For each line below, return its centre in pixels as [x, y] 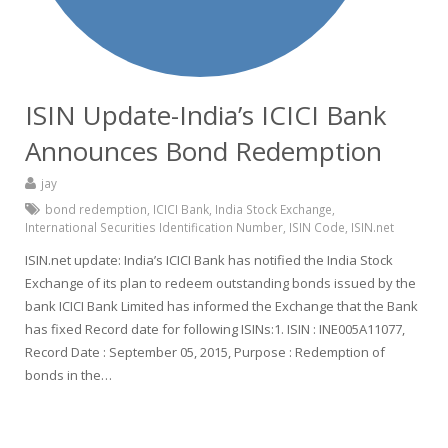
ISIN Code [317, 227]
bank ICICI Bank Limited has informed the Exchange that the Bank [221, 306]
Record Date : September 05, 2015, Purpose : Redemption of [205, 352]
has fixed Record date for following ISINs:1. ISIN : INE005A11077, [215, 329]
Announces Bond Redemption [203, 151]
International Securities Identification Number [154, 227]
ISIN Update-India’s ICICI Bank [206, 115]
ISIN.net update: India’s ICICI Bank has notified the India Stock [209, 260]
